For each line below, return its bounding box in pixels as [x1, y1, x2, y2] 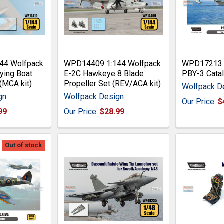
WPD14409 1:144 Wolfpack [64, 59, 161, 68]
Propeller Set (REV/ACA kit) [64, 79, 161, 88]
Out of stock [5, 141, 42, 149]
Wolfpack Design [64, 92, 124, 101]
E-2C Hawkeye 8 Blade [64, 69, 144, 78]
